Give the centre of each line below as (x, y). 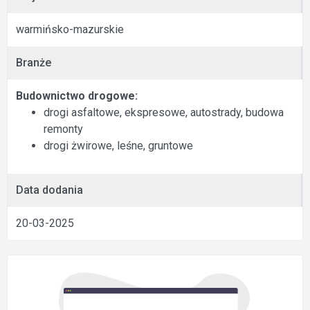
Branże (34, 63)
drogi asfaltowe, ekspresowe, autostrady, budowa (164, 112)
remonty (63, 129)
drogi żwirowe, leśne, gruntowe (118, 146)
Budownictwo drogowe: (77, 96)
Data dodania (49, 190)
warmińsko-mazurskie (70, 29)
